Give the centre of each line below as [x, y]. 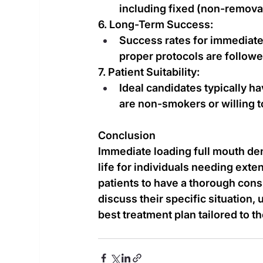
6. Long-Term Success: [156, 24]
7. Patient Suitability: [149, 72]
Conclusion [127, 135]
